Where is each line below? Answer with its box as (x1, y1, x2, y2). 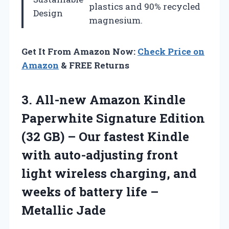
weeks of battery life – (21, 184, 158, 200)
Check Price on (138, 45, 204, 58)
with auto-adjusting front (21, 147, 178, 164)
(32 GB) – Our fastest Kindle (21, 128, 189, 145)
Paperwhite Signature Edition (21, 110, 205, 127)
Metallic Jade (21, 202, 106, 219)
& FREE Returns (59, 59, 129, 72)
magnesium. (89, 14, 143, 27)
